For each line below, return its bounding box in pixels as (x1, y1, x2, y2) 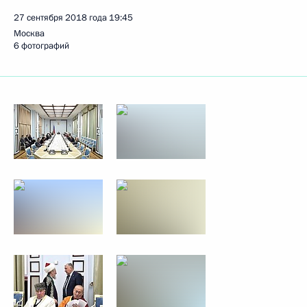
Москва (14, 27, 45, 40)
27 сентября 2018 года (14, 12, 107, 24)
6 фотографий (14, 40, 69, 52)
